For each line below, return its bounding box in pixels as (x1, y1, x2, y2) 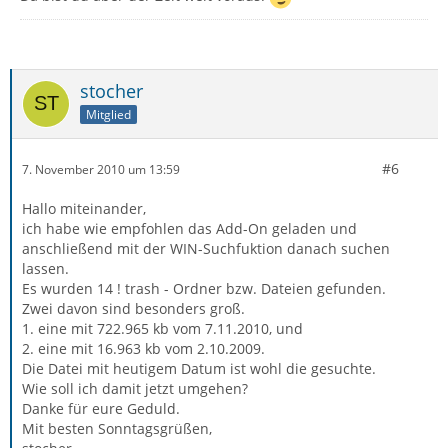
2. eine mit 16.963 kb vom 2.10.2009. (22, 339, 265, 358)
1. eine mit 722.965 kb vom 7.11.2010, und (22, 319, 303, 338)
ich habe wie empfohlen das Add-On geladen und (22, 219, 357, 238)
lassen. (22, 259, 69, 278)
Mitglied (86, 105, 131, 123)
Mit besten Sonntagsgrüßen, (22, 419, 212, 438)
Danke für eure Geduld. (22, 399, 180, 418)
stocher (80, 79, 143, 103)
